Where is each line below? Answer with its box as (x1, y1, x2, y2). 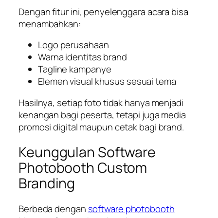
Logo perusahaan (38, 38, 109, 52)
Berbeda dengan (18, 202, 88, 216)
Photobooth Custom (18, 158, 147, 178)
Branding (18, 174, 75, 193)
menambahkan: (18, 17, 81, 30)
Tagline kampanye (38, 63, 111, 76)
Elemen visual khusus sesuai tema (38, 75, 176, 88)
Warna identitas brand (38, 51, 127, 64)
